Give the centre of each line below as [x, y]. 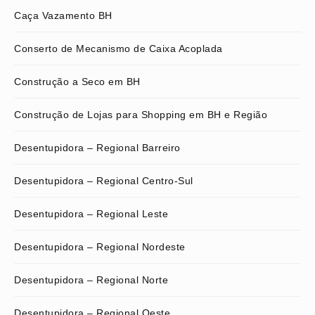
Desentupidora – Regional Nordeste [100, 246]
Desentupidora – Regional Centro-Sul [104, 180]
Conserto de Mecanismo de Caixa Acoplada [118, 48]
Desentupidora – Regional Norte [91, 279]
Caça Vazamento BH [63, 15]
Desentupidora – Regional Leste [91, 213]
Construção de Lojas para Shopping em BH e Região [141, 114]
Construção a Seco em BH [77, 81]
